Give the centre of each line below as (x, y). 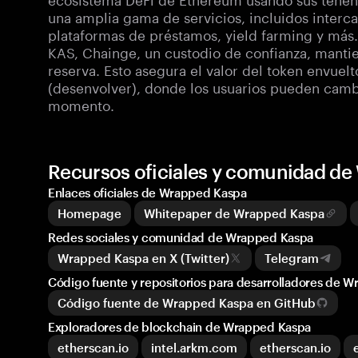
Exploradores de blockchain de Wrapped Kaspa (180, 327)
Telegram (292, 258)
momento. (81, 104)
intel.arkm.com (194, 348)
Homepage (89, 213)
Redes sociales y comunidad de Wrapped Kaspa (181, 237)
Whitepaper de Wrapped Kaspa (234, 213)
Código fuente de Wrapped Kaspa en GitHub (187, 303)
